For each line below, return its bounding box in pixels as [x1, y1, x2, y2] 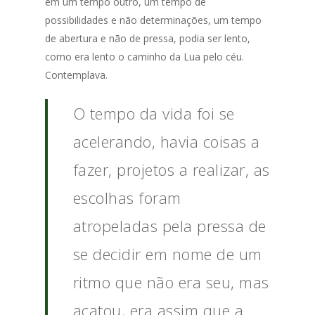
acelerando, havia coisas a [72, 131, 260, 153]
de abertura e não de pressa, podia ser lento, [45, 32, 251, 46]
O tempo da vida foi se [72, 103, 235, 124]
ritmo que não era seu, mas [72, 271, 269, 293]
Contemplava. [45, 68, 108, 82]
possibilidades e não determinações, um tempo [45, 13, 262, 27]
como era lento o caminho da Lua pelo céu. [45, 50, 245, 64]
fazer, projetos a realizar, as [72, 159, 270, 181]
